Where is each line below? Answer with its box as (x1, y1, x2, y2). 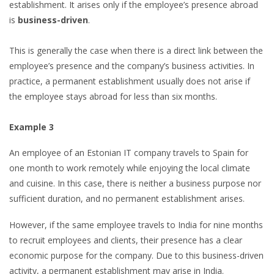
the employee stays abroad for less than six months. (9, 90, 217, 102)
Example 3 (9, 120, 54, 133)
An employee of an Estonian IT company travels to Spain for (9, 147, 248, 159)
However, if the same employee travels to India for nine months (9, 218, 263, 231)
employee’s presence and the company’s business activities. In (9, 59, 254, 72)
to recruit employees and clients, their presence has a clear (9, 234, 242, 246)
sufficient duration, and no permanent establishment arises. (9, 193, 245, 205)
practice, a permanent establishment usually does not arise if (9, 75, 250, 87)
